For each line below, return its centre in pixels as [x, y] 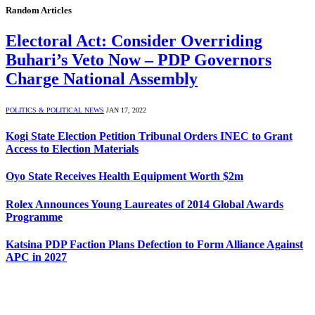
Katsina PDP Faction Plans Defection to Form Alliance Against [154, 244]
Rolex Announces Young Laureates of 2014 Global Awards [144, 204]
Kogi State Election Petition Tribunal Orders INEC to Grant [149, 136]
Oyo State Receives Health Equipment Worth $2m [124, 176]
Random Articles [39, 10]
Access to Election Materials [72, 149]
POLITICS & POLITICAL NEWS [55, 110]
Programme [34, 217]
